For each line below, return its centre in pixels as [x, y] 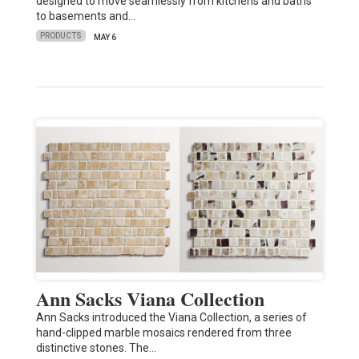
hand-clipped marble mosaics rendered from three [163, 332]
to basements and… [85, 16]
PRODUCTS [61, 36]
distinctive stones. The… [96, 347]
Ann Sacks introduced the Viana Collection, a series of [171, 317]
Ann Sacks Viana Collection [150, 298]
